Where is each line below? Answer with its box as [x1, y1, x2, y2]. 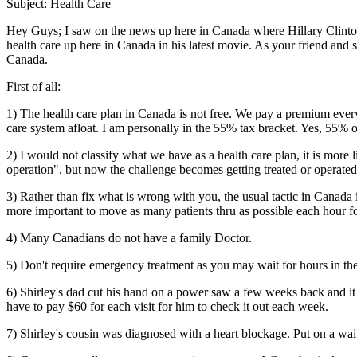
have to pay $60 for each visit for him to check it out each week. [6, 300, 328, 313]
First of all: [6, 80, 61, 93]
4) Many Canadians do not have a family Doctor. [6, 231, 252, 245]
